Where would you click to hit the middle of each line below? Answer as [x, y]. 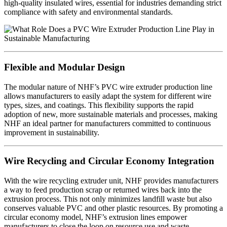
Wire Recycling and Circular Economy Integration [109, 161]
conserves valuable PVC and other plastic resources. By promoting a [113, 208]
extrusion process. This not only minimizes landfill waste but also [108, 199]
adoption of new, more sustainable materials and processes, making [111, 114]
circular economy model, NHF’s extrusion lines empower [96, 217]
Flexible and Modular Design [65, 67]
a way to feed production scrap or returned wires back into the [103, 190]
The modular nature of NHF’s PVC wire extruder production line [108, 87]
